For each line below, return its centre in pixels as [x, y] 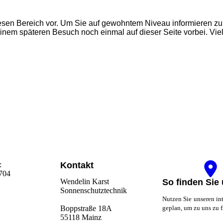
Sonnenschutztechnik [94, 190]
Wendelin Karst [85, 181]
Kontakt [77, 166]
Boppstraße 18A [86, 208]
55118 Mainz [81, 217]
